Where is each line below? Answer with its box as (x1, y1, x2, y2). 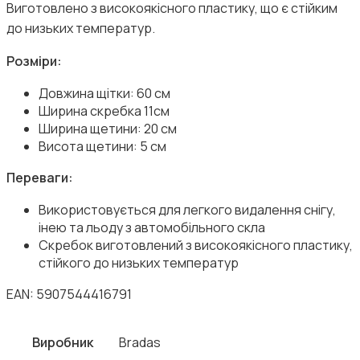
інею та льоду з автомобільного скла (39, 219, 265, 237)
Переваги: (6, 169, 73, 187)
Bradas (119, 333, 161, 352)
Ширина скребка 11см (39, 102, 170, 121)
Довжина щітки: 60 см (39, 84, 170, 103)
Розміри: (6, 52, 62, 71)
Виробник (31, 333, 93, 352)
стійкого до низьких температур (39, 254, 239, 272)
